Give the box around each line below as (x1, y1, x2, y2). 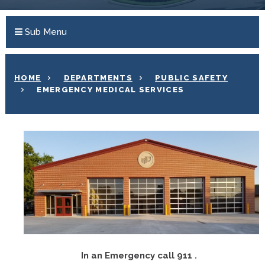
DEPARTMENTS (63, 73, 132, 82)
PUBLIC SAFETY (155, 73, 228, 82)
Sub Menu (22, 27, 67, 37)
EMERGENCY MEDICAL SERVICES (37, 85, 185, 94)
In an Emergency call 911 (81, 250, 195, 261)
